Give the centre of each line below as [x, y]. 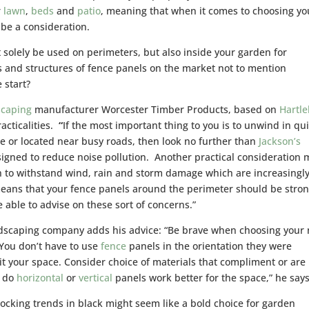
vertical [96, 277]
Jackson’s [280, 141]
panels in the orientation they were [209, 246]
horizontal [40, 277]
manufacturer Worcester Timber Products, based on [156, 109]
